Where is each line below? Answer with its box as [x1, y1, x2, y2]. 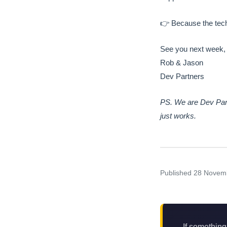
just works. [160, 111, 196, 121]
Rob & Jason [160, 58, 203, 67]
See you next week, [160, 45, 225, 54]
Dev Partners [160, 72, 204, 81]
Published [160, 168, 194, 177]
